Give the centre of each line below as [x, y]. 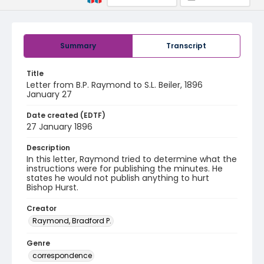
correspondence [62, 255]
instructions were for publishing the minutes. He [125, 169]
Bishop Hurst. [52, 187]
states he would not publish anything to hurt [118, 178]
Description [48, 148]
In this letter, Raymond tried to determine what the [132, 159]
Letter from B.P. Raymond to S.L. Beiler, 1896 [115, 85]
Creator [42, 208]
